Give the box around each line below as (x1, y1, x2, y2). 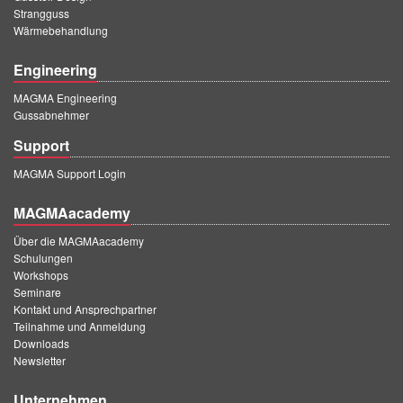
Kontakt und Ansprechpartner (13, 300, 157, 317)
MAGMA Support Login (13, 165, 126, 181)
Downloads (13, 335, 69, 351)
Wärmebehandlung (13, 22, 108, 38)
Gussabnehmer (13, 106, 89, 122)
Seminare (13, 283, 61, 300)
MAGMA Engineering (13, 89, 117, 105)
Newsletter (13, 352, 66, 368)
